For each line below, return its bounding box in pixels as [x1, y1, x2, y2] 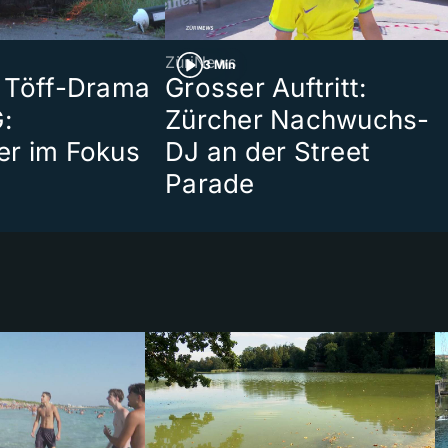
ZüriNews [165, 52, 236, 73]
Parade [165, 168, 255, 200]
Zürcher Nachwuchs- [165, 104, 430, 136]
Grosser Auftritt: [165, 72, 367, 104]
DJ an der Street [165, 136, 371, 168]
